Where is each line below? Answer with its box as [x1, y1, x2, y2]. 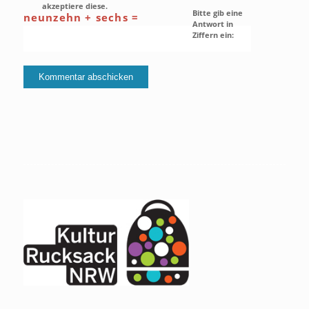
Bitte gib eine [192, 8, 243, 19]
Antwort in [192, 19, 233, 30]
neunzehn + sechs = [23, 10, 139, 25]
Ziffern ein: [192, 30, 234, 41]
